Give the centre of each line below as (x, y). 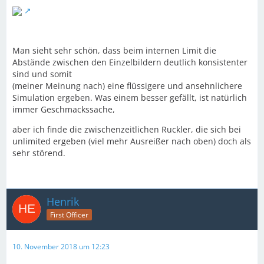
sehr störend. (39, 153)
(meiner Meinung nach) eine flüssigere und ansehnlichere (127, 85)
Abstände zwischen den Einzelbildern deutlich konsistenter (130, 62)
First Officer (69, 215)
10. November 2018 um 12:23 (61, 246)
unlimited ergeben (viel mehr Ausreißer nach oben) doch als (132, 141)
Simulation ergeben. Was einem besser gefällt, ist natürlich (130, 97)
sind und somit (42, 74)
